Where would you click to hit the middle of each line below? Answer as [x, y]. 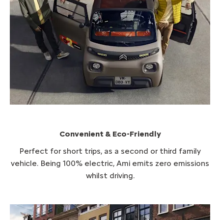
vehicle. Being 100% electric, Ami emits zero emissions [110, 164]
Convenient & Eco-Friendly [110, 134]
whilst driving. [110, 176]
